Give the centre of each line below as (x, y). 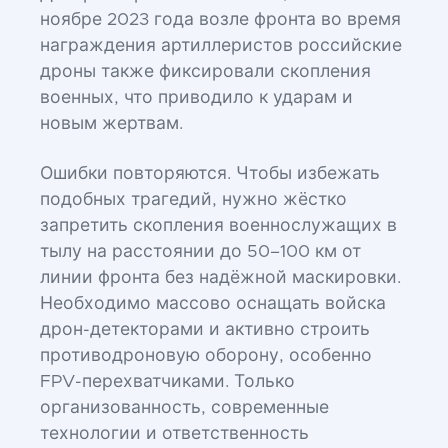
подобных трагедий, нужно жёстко (193, 200)
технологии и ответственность (174, 434)
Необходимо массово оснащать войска (213, 304)
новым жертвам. (111, 124)
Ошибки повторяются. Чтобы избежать (210, 174)
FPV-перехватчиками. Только (167, 382)
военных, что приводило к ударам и (196, 98)
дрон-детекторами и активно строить (205, 330)
